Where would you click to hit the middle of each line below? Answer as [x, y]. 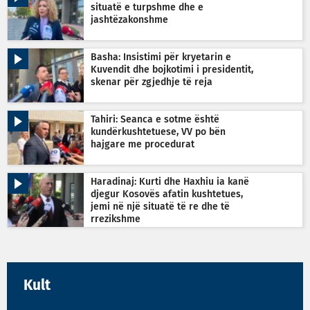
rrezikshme [116, 219]
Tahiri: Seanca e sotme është [155, 119]
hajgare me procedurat [143, 144]
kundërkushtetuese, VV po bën [158, 132]
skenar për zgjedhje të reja [152, 82]
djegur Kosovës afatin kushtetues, [167, 194]
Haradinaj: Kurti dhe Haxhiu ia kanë [170, 182]
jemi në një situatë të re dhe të [160, 207]
